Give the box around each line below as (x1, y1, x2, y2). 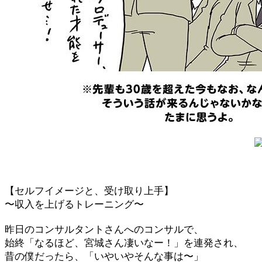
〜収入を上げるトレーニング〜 (5, 199, 144, 210)
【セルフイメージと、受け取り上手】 (5, 185, 174, 196)
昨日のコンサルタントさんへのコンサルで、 (5, 224, 204, 235)
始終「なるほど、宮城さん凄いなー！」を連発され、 (5, 237, 243, 249)
